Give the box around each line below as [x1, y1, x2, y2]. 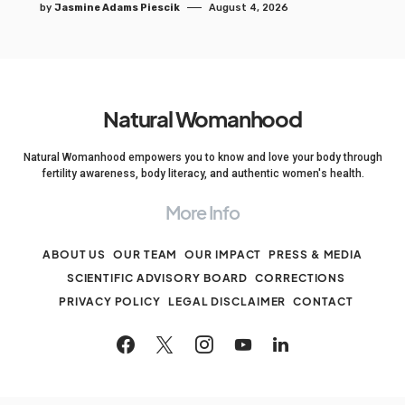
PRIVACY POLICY [59, 295, 161, 308]
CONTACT [293, 295, 353, 308]
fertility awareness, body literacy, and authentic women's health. [41, 167, 364, 180]
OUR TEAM [113, 248, 178, 261]
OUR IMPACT [184, 248, 262, 261]
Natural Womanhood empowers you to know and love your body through [23, 151, 382, 164]
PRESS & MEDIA [268, 248, 363, 261]
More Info [165, 201, 240, 223]
